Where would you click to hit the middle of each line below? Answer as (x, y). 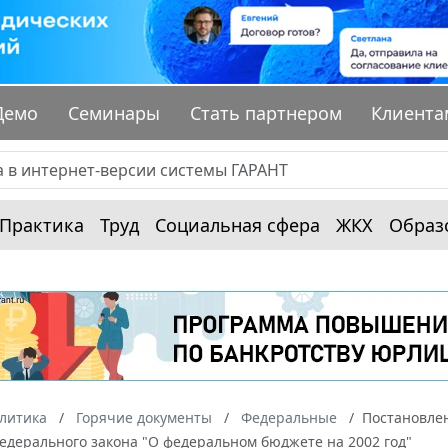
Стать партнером (265, 113)
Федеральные (289, 418)
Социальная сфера (237, 225)
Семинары (114, 113)
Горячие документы (144, 418)
